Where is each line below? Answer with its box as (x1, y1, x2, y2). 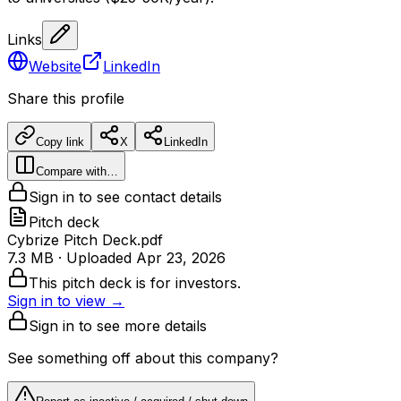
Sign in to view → (7, 291, 124, 310)
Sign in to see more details (29, 316, 207, 335)
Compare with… (36, 164, 118, 178)
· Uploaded (54, 248, 136, 267)
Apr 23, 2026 (136, 248, 226, 267)
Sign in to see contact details (29, 187, 222, 206)
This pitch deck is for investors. (29, 273, 241, 292)
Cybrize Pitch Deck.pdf (7, 230, 163, 249)
